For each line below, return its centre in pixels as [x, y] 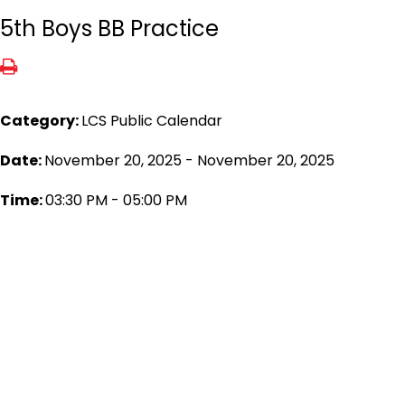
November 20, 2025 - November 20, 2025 [189, 160]
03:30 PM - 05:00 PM [116, 200]
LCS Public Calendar [152, 121]
